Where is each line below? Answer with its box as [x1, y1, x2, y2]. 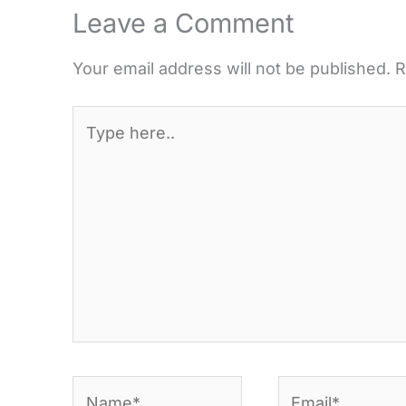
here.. [72, 135, 117, 155]
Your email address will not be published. [72, 59, 391, 79]
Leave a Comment [72, 6, 294, 39]
